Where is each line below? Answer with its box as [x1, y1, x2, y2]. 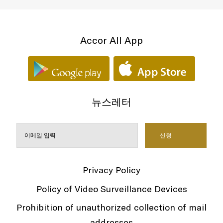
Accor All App [80, 33, 143, 46]
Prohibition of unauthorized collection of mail [16, 202, 207, 214]
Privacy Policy [83, 164, 140, 176]
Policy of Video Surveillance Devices [36, 183, 187, 195]
